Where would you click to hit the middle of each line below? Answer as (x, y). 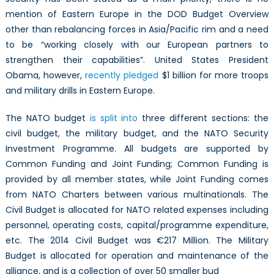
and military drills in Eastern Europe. (80, 90)
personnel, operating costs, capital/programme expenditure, (137, 225)
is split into (114, 118)
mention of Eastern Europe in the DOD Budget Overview (137, 14)
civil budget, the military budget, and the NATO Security (137, 133)
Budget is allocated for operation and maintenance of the (137, 255)
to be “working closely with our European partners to (137, 44)
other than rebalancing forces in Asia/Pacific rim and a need (137, 29)
